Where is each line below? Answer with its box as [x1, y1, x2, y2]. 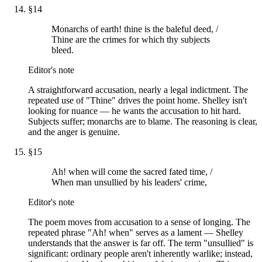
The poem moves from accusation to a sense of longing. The [28, 216, 250, 227]
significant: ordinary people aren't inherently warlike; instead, [28, 248, 253, 258]
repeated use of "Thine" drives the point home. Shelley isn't [28, 95, 247, 105]
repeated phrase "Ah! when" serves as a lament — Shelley [28, 227, 243, 237]
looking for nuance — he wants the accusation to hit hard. [28, 105, 241, 116]
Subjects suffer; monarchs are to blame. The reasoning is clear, [28, 116, 257, 126]
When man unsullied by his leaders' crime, [51, 177, 207, 187]
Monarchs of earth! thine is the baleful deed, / [51, 23, 218, 34]
